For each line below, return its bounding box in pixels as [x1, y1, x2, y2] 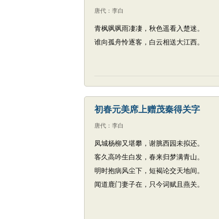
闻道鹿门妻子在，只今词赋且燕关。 [94, 180, 204, 188]
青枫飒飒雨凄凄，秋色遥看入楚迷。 [94, 24, 204, 32]
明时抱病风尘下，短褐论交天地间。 [94, 167, 204, 175]
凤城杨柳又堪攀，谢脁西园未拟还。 [94, 139, 204, 147]
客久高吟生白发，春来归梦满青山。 [94, 153, 204, 161]
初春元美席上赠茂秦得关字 [94, 105, 200, 114]
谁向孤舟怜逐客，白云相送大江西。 [94, 38, 204, 46]
